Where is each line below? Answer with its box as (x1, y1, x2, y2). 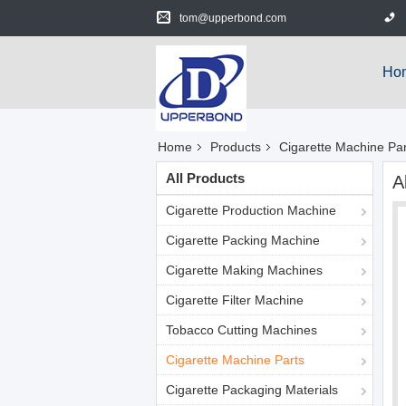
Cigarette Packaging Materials (166, 382, 338, 397)
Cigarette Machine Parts (166, 353, 304, 367)
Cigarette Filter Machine (166, 293, 304, 307)
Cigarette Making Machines (166, 263, 323, 277)
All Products (166, 170, 245, 186)
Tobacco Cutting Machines (166, 323, 317, 337)
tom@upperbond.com (179, 12, 286, 24)
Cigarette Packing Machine (166, 233, 320, 247)
